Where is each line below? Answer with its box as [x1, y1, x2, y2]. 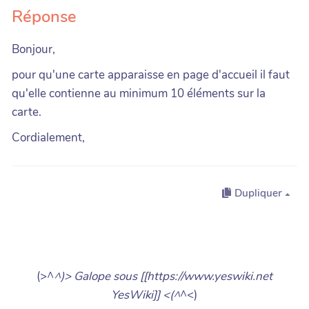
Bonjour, [12, 41, 55, 57]
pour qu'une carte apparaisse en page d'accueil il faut [12, 66, 290, 83]
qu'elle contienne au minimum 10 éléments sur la [12, 85, 266, 101]
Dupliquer [235, 186, 282, 201]
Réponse [12, 5, 77, 28]
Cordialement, [12, 129, 85, 146]
